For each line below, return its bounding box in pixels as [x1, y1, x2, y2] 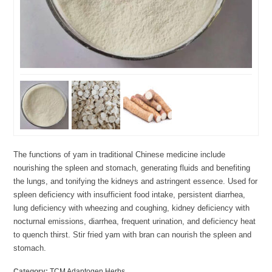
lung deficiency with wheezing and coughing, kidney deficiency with [13, 203, 250, 212]
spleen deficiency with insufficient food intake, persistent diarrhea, [13, 189, 246, 199]
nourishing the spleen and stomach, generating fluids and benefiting [13, 163, 251, 172]
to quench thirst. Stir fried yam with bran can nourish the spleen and [13, 229, 252, 239]
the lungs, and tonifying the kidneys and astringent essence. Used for [13, 176, 258, 186]
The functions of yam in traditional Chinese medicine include [13, 149, 226, 159]
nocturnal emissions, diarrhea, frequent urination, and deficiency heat [13, 216, 256, 226]
